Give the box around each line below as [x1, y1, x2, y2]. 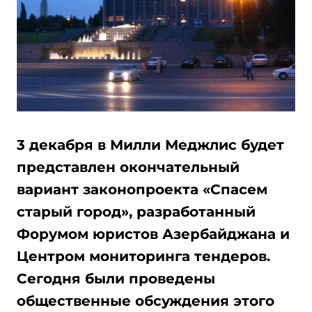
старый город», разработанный [17, 203, 256, 220]
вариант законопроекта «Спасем [17, 181, 267, 198]
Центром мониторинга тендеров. [17, 248, 270, 265]
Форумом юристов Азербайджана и [17, 226, 290, 242]
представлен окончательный [17, 159, 240, 175]
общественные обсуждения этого [17, 292, 274, 309]
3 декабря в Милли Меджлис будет [17, 136, 284, 153]
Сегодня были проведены [17, 270, 215, 287]
